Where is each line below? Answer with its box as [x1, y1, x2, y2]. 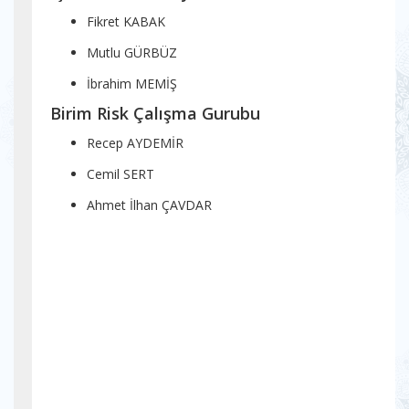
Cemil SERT [87, 165, 154, 183]
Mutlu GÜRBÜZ [87, 44, 177, 61]
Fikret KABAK [87, 13, 165, 30]
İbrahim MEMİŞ [87, 75, 177, 92]
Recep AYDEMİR [87, 134, 184, 152]
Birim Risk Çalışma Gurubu [50, 102, 260, 124]
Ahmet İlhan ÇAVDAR [87, 196, 212, 214]
